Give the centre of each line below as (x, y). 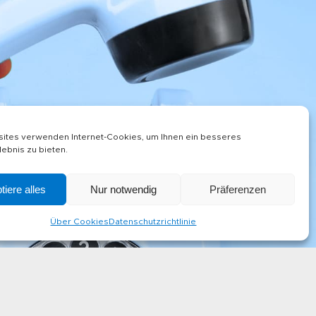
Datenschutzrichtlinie (153, 221)
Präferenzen (237, 189)
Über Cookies (80, 221)
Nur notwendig (123, 189)
